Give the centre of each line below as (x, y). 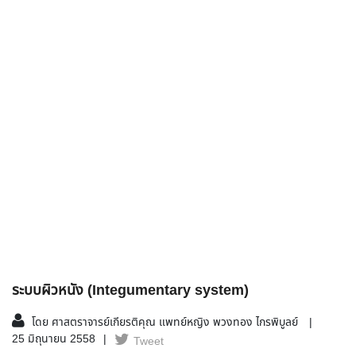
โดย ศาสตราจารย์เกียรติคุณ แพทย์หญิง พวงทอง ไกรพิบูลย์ (165, 323)
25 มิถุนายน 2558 (54, 339)
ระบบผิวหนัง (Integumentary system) (130, 291)
